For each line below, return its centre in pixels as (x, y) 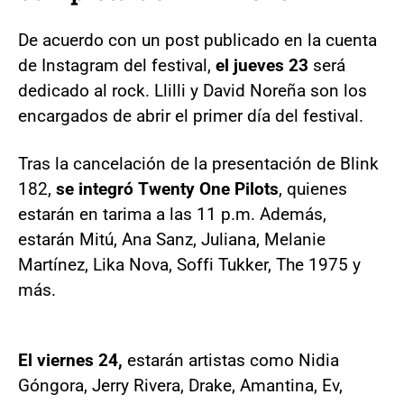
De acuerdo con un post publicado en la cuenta (197, 40)
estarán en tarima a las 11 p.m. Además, (172, 214)
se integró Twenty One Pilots (167, 188)
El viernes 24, (70, 360)
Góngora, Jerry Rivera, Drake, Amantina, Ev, (180, 385)
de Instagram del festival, (117, 65)
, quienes (313, 188)
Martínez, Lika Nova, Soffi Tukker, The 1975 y (189, 264)
